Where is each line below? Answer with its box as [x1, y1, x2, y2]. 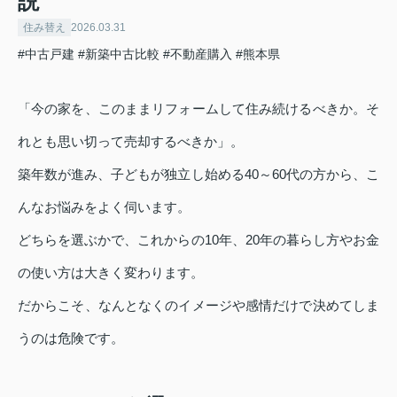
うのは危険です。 [18, 331, 124, 346]
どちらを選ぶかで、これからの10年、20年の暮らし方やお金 [18, 232, 379, 248]
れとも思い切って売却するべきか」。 [18, 134, 244, 150]
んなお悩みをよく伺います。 [18, 199, 191, 215]
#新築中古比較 [78, 47, 160, 62]
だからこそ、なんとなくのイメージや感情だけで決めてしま [18, 298, 379, 314]
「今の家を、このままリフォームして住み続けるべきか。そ [18, 101, 379, 117]
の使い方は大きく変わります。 [18, 265, 204, 281]
